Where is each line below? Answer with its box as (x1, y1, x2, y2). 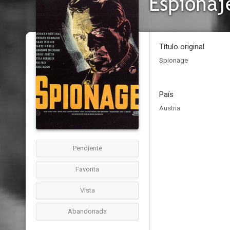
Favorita (75, 165, 99, 173)
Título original (159, 42, 204, 51)
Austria (159, 104, 180, 112)
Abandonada (68, 207, 107, 215)
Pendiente (72, 144, 102, 152)
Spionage (159, 56, 188, 64)
